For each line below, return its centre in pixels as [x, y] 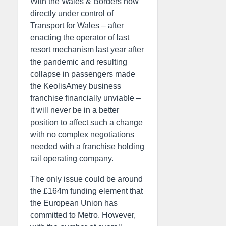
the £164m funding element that [87, 191]
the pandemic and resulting [79, 62]
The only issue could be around [87, 179]
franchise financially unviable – [86, 98]
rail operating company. [72, 159]
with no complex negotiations [82, 134]
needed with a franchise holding [87, 147]
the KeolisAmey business [76, 86]
